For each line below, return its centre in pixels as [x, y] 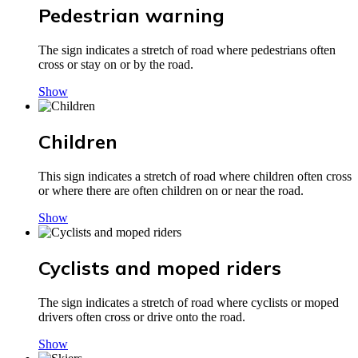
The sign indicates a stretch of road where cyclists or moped [189, 302]
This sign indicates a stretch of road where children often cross [195, 177]
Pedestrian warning [131, 16]
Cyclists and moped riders [160, 267]
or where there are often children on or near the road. [171, 191]
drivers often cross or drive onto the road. [142, 316]
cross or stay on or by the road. [116, 65]
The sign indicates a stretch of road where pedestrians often [187, 50]
